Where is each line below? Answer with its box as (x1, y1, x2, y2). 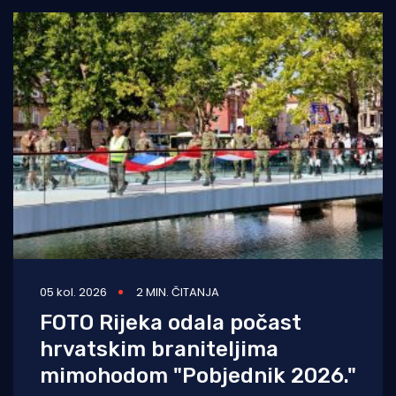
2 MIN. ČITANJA (136, 284, 219, 301)
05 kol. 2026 (40, 284, 107, 301)
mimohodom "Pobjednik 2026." (40, 363, 356, 389)
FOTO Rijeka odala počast (40, 310, 301, 336)
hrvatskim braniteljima (40, 337, 278, 362)
